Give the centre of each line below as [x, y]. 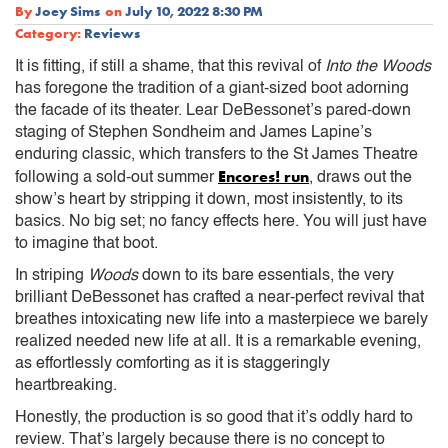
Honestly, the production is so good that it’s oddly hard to [214, 417]
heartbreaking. [66, 385]
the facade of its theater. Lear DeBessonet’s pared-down [213, 110]
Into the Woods [378, 66]
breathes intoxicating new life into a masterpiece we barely [221, 319]
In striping [51, 275]
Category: [48, 32]
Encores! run [263, 176]
